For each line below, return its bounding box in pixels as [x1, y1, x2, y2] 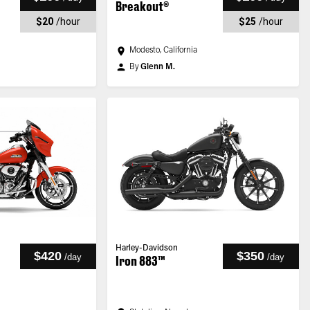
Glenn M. [140, 63, 175, 71]
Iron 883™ [115, 253, 165, 268]
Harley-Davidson [115, 244, 178, 253]
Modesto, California [129, 46, 197, 55]
